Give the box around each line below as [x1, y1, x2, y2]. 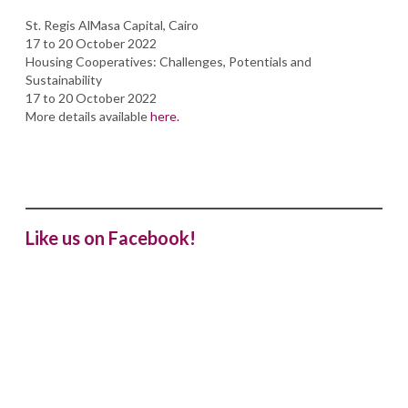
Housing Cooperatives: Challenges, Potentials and [25, 54, 311, 69]
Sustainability [25, 72, 102, 87]
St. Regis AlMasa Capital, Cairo [25, 17, 199, 33]
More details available [25, 108, 150, 124]
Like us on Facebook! [25, 227, 196, 249]
